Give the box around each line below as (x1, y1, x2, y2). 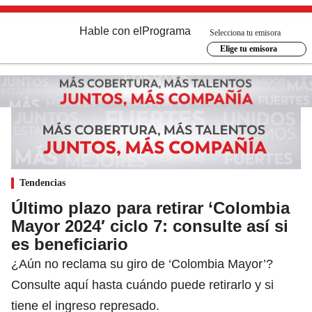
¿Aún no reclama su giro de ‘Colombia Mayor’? (11, 256, 273, 271)
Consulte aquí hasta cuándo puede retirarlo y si (11, 277, 274, 292)
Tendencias (19, 177, 65, 188)
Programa (142, 25, 191, 37)
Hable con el (79, 25, 142, 37)
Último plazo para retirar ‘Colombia (11, 198, 290, 217)
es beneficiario (11, 234, 128, 253)
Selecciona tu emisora (210, 27, 281, 38)
